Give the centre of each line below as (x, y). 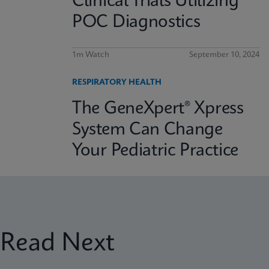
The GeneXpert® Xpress (158, 109)
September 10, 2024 (224, 55)
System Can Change (147, 130)
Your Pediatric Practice (156, 151)
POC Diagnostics (136, 23)
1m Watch (91, 55)
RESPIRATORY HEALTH (117, 83)
